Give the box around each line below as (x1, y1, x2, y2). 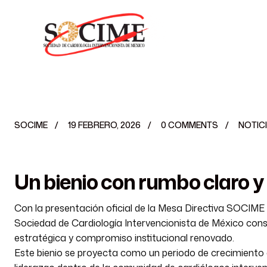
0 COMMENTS (161, 119, 218, 131)
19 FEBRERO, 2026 (68, 119, 141, 131)
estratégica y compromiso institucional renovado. (14, 231, 234, 244)
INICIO (160, 22, 186, 33)
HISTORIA (206, 22, 246, 33)
